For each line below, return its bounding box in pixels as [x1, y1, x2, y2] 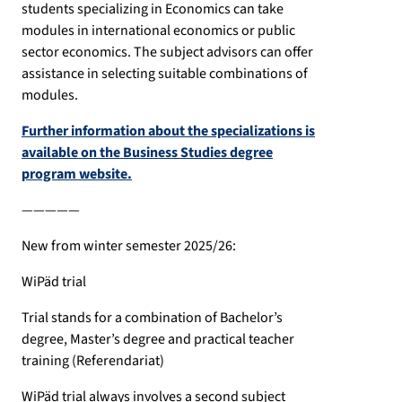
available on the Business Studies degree [22, 143, 273, 163]
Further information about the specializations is [22, 121, 315, 142]
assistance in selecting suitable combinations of [22, 64, 308, 84]
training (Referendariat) [22, 351, 164, 371]
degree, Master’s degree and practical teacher [22, 329, 294, 350]
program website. [22, 164, 132, 185]
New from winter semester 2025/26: [22, 236, 236, 257]
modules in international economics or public [22, 21, 295, 41]
